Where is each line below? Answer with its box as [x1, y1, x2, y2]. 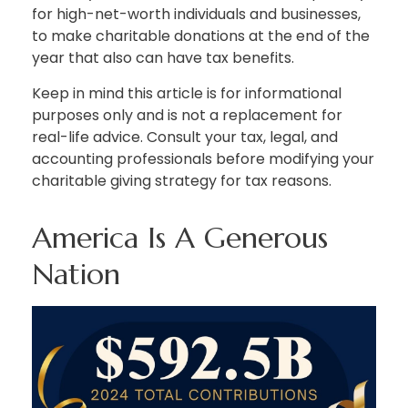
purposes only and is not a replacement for [32, 104, 342, 126]
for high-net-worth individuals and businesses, [32, 3, 361, 25]
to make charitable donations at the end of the [32, 25, 370, 46]
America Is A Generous [32, 219, 328, 256]
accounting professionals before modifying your [32, 148, 374, 169]
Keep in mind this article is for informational [32, 82, 342, 104]
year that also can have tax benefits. [32, 46, 294, 68]
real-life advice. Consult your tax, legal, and [32, 126, 338, 148]
